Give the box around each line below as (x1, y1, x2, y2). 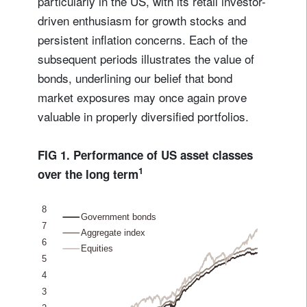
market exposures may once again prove (38, 88, 247, 106)
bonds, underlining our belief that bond (38, 69, 232, 86)
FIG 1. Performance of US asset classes (38, 146, 253, 163)
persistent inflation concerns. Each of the (38, 30, 247, 48)
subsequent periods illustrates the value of (38, 49, 254, 67)
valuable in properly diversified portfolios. (38, 107, 249, 125)
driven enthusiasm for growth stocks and (38, 11, 246, 29)
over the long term (38, 165, 138, 182)
